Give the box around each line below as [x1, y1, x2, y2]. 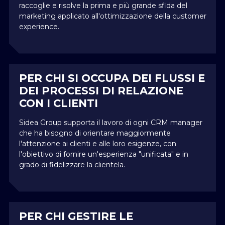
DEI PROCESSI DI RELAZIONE [19, 84, 183, 97]
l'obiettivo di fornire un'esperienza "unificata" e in [19, 149, 188, 159]
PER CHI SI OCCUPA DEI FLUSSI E [19, 71, 205, 84]
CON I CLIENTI [19, 96, 98, 109]
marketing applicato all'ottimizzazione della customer [19, 11, 206, 21]
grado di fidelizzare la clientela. [19, 160, 125, 169]
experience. [19, 22, 59, 31]
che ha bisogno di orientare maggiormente [19, 128, 171, 138]
